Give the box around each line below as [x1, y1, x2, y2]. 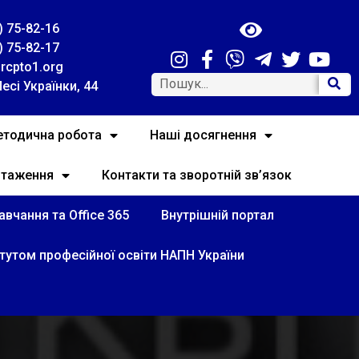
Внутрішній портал [160, 208, 274, 223]
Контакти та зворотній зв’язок [102, 167, 292, 183]
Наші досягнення [150, 127, 257, 143]
